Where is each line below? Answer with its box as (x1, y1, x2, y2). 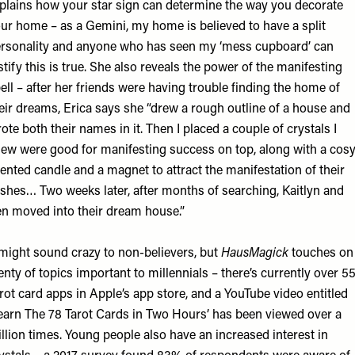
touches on (288, 247, 353, 260)
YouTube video (224, 288, 303, 301)
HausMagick (221, 247, 288, 260)
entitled (303, 288, 348, 301)
